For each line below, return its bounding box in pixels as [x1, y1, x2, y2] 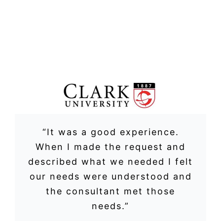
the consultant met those [46, 186, 175, 197]
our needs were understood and [29, 171, 192, 182]
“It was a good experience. [42, 127, 179, 138]
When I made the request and [36, 142, 185, 152]
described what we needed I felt [28, 156, 193, 167]
